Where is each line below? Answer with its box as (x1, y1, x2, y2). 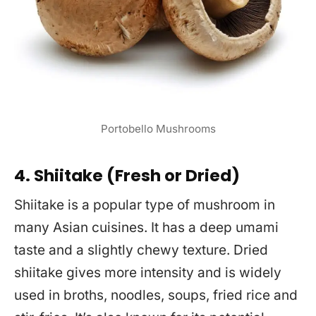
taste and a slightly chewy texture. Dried (14, 242, 268, 259)
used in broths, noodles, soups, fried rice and (14, 287, 298, 304)
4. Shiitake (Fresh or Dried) (14, 164, 240, 187)
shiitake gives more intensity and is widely (14, 265, 281, 281)
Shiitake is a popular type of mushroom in (14, 197, 275, 214)
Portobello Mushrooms (100, 121, 216, 135)
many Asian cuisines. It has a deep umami (14, 219, 279, 236)
